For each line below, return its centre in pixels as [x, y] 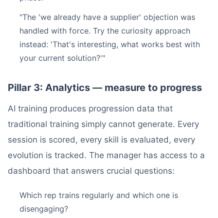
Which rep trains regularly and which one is [99, 195]
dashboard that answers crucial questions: [91, 171]
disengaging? [44, 209]
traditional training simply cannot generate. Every [103, 124]
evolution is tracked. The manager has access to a [106, 155]
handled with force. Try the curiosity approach [105, 31]
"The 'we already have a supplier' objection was [107, 17]
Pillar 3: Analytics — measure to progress [105, 88]
